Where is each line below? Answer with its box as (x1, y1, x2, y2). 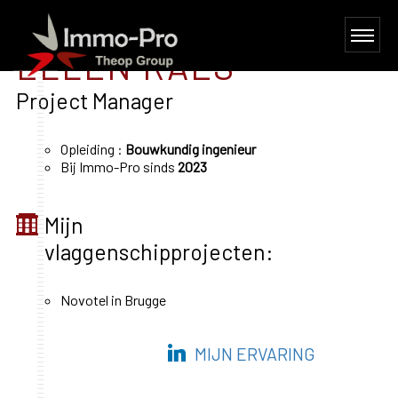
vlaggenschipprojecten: (44, 238, 274, 265)
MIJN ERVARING (195, 343, 316, 364)
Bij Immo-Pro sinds (60, 158, 178, 175)
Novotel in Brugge (60, 291, 166, 308)
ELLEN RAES (15, 44, 235, 87)
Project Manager (15, 87, 173, 114)
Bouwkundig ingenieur (124, 140, 256, 157)
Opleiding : (60, 140, 125, 157)
